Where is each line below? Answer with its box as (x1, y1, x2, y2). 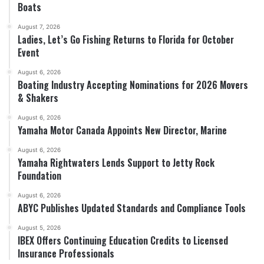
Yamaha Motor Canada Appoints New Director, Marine (18, 123, 227, 137)
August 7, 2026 (18, 23, 60, 30)
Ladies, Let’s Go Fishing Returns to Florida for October (18, 32, 234, 47)
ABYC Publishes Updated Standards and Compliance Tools (18, 201, 246, 215)
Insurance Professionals (18, 246, 114, 260)
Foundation (18, 169, 61, 183)
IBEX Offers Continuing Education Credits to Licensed (18, 233, 228, 247)
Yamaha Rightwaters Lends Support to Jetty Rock (18, 156, 214, 170)
